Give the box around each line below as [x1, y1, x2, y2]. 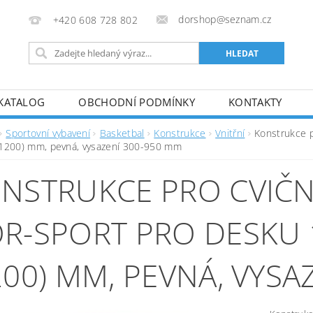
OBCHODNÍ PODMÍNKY [78, 95, 195, 109]
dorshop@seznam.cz [178, 13, 272, 26]
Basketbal [99, 126, 145, 140]
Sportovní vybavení [6, 126, 91, 140]
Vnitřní [215, 126, 245, 140]
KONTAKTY [228, 95, 282, 109]
